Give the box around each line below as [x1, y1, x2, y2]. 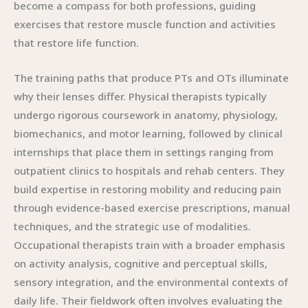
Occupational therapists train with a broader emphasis [14, 238, 285, 252]
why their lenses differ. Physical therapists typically [14, 89, 267, 103]
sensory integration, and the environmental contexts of [14, 275, 288, 289]
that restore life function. [14, 36, 139, 49]
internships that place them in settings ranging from [14, 145, 274, 159]
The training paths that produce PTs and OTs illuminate [14, 71, 289, 85]
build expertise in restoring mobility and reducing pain [14, 182, 281, 196]
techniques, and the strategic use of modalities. [14, 219, 251, 233]
